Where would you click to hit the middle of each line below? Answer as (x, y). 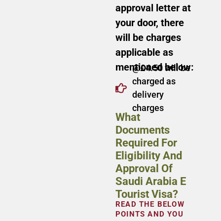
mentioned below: (155, 67)
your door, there (150, 23)
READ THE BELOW (150, 204)
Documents (143, 130)
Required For (146, 143)
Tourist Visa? (147, 194)
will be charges (148, 38)
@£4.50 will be (161, 68)
